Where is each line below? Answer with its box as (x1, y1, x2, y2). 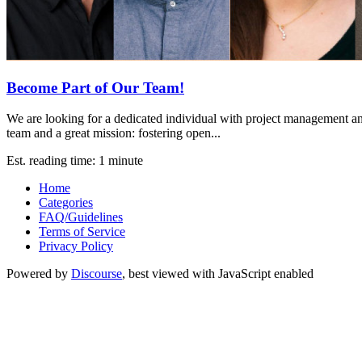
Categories (39, 196, 93, 210)
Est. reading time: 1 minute (6, 154, 143, 168)
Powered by (6, 267, 71, 281)
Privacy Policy (39, 239, 113, 254)
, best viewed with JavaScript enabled (122, 267, 314, 281)
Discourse (71, 267, 122, 281)
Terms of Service (39, 225, 125, 239)
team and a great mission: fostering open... (6, 126, 221, 141)
